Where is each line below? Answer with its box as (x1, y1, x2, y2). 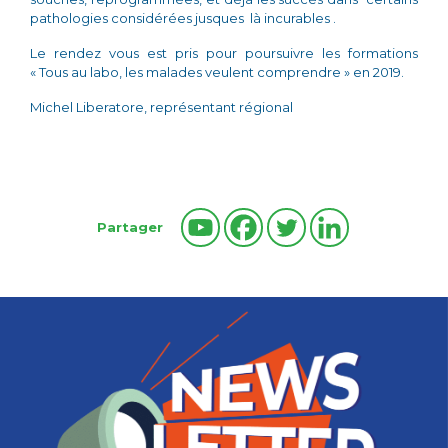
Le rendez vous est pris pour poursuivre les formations (30, 45, 418, 62)
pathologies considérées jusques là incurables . (30, 10, 336, 27)
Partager (97, 218, 163, 235)
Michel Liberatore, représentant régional (30, 99, 293, 116)
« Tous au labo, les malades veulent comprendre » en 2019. (30, 64, 404, 81)
